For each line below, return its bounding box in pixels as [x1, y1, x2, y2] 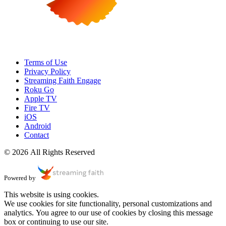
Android [24, 121, 51, 130]
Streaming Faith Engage [24, 76, 101, 85]
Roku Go [24, 85, 54, 94]
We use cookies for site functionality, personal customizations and [4, 199, 212, 208]
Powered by [4, 174, 36, 182]
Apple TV [24, 94, 57, 103]
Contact [24, 130, 49, 139]
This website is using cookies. [4, 190, 99, 199]
